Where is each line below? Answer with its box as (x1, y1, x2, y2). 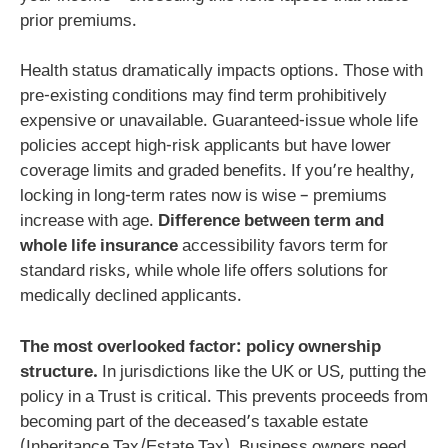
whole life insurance (20, 236, 178, 259)
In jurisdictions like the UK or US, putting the (98, 361, 426, 384)
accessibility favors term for (178, 236, 388, 259)
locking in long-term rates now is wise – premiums (20, 186, 387, 209)
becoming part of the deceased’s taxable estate (20, 411, 368, 434)
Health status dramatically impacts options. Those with (20, 61, 423, 84)
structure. (20, 361, 98, 384)
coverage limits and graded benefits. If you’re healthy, (20, 161, 415, 184)
